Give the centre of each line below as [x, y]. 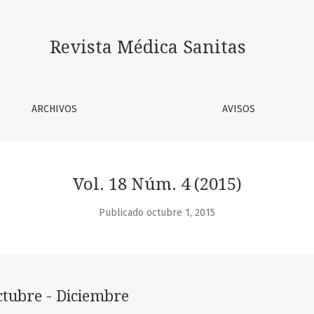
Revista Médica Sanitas [148, 47]
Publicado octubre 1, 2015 [157, 213]
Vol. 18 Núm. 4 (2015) [157, 184]
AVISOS [239, 109]
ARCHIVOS [54, 109]
